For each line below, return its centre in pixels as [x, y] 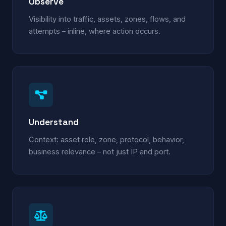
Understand [54, 122]
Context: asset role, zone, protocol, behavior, [106, 139]
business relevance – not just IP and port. [100, 152]
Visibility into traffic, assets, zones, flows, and [107, 19]
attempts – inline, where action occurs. [95, 31]
